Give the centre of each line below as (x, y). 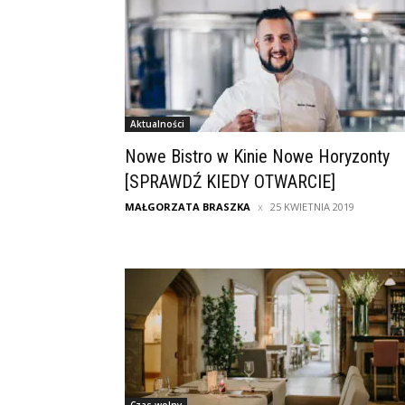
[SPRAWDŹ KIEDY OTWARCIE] (230, 182)
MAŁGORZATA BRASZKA (188, 207)
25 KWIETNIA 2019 (312, 207)
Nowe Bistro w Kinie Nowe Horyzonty (257, 157)
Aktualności (157, 124)
